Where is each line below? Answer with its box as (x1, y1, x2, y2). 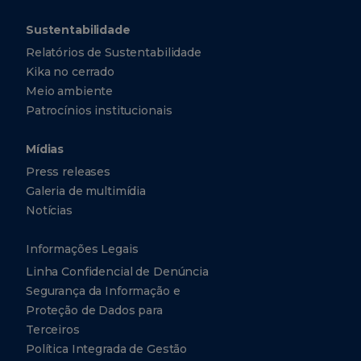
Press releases (26, 164, 111, 179)
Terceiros (26, 322, 80, 337)
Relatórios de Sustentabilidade (26, 44, 201, 60)
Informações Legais (26, 241, 139, 256)
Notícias (26, 202, 73, 218)
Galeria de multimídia (26, 183, 147, 198)
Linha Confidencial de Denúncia (26, 263, 209, 279)
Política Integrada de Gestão (26, 341, 188, 356)
